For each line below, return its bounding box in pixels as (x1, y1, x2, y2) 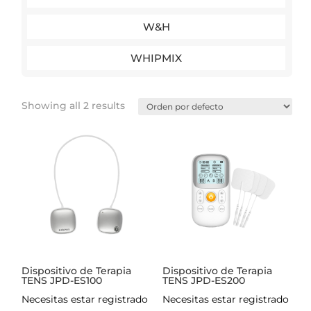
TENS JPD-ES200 (162, 274, 245, 287)
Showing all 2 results (22, 99, 126, 112)
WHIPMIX (131, 51, 183, 65)
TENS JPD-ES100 (22, 274, 103, 287)
